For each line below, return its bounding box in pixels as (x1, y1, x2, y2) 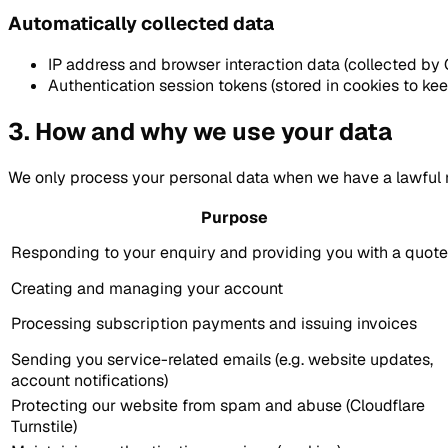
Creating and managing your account (11, 278, 283, 300)
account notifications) (11, 370, 168, 392)
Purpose (200, 207, 268, 229)
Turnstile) (11, 416, 77, 438)
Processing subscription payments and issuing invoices (11, 313, 417, 335)
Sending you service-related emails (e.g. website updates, (11, 349, 433, 371)
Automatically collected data (8, 10, 274, 36)
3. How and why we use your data (8, 116, 392, 148)
